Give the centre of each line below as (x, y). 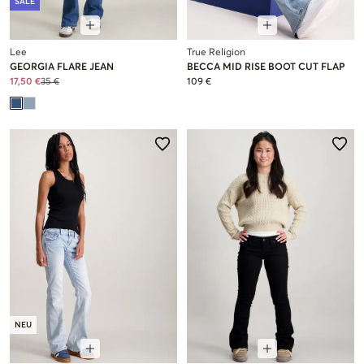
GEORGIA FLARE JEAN (62, 67)
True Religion (216, 52)
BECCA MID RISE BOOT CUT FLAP (266, 67)
